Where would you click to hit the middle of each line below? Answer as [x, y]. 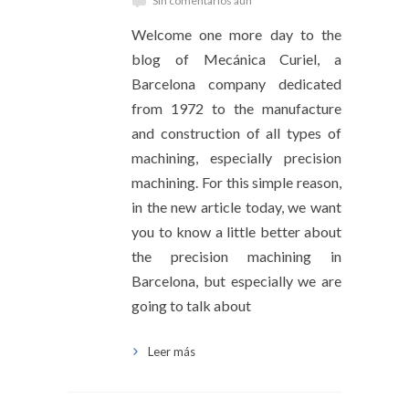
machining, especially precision [236, 158]
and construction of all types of [236, 133]
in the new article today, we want [236, 207]
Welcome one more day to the [236, 35]
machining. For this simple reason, [236, 183]
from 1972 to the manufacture [236, 109]
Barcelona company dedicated [236, 84]
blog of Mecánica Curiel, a [236, 59]
